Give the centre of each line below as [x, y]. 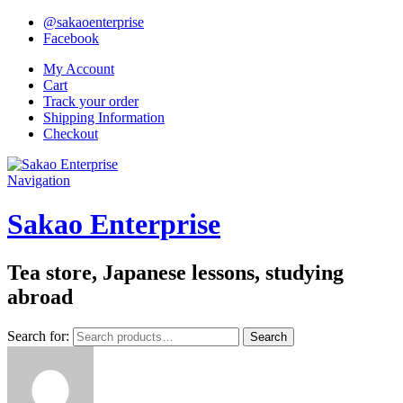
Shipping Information [104, 117]
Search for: [38, 336]
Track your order [91, 101]
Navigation [39, 180]
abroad [40, 296]
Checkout [71, 134]
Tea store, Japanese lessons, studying [175, 272]
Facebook [71, 38]
